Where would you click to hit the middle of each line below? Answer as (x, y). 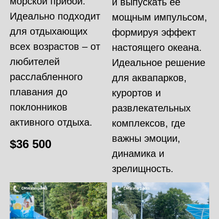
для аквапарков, (149, 77)
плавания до (39, 92)
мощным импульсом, (160, 17)
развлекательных (151, 108)
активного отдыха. (51, 122)
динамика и (138, 153)
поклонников (39, 107)
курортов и (136, 93)
